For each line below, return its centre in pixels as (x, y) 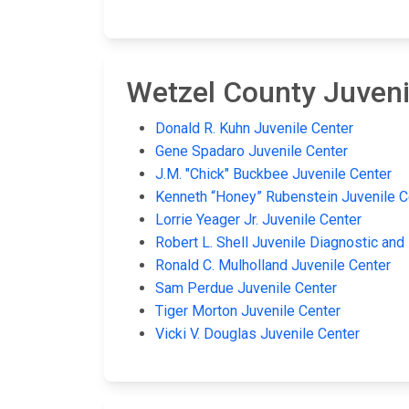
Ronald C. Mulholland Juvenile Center (273, 266)
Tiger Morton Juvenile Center (248, 311)
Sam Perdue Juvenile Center (246, 288)
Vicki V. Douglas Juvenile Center (257, 334)
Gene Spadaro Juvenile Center (252, 152)
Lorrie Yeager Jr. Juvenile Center (258, 220)
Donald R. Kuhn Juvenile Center (254, 129)
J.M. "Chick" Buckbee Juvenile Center (273, 174)
